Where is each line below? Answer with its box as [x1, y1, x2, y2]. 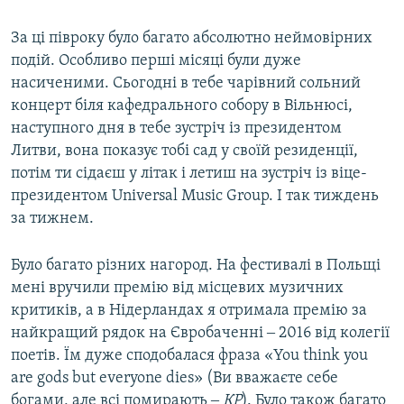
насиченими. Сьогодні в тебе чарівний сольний [11, 75, 361, 93]
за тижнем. [11, 210, 94, 228]
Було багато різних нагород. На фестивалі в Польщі [11, 257, 381, 275]
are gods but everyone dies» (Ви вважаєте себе [11, 370, 338, 388]
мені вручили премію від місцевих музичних [11, 280, 344, 298]
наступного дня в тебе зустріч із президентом [11, 120, 342, 138]
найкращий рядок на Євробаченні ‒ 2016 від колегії [11, 325, 390, 343]
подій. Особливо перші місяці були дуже [11, 52, 301, 70]
